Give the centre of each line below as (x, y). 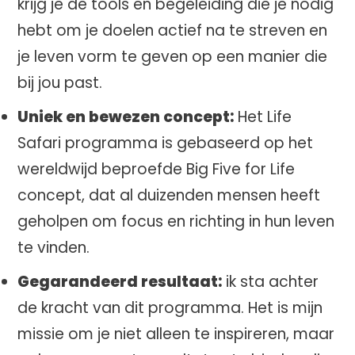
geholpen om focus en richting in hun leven (176, 221)
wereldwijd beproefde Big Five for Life (156, 169)
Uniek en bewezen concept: (126, 117)
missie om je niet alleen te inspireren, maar (176, 334)
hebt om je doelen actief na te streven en (172, 31)
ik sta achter (270, 282)
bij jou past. (60, 83)
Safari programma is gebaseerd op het (165, 143)
